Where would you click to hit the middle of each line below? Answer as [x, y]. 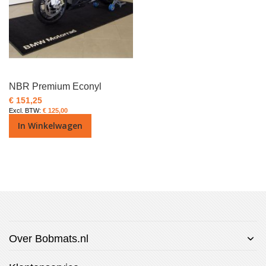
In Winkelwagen [50, 125]
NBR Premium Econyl [55, 86]
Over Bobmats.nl [49, 238]
